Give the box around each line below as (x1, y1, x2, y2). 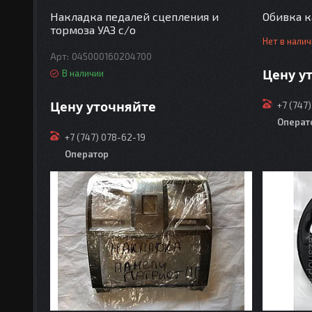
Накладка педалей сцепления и (50, 10, 219, 24)
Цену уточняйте (50, 98, 157, 116)
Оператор (65, 148, 109, 160)
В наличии (62, 68, 104, 79)
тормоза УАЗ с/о (50, 23, 136, 37)
